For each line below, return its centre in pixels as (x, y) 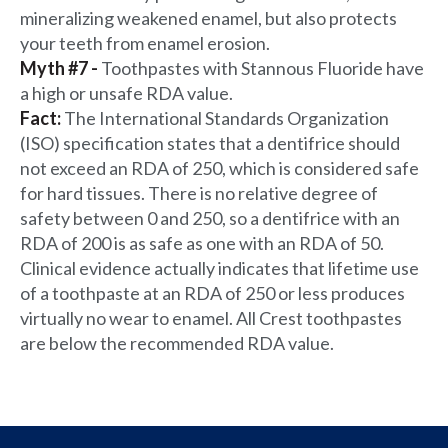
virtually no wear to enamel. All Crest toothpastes (211, 318)
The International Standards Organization (225, 118)
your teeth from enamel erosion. (145, 43)
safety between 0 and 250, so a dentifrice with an (210, 218)
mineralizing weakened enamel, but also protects (208, 18)
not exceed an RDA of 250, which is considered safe (219, 168)
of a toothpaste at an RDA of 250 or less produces (212, 293)
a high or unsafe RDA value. (126, 93)
